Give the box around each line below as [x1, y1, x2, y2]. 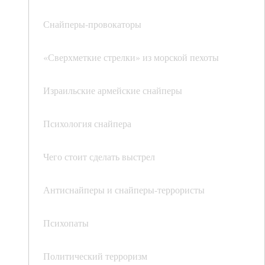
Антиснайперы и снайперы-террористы [43, 183, 205, 196]
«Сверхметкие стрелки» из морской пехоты [43, 51, 219, 64]
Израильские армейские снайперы [43, 84, 182, 97]
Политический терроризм [43, 250, 147, 263]
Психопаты [43, 216, 89, 230]
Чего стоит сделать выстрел [43, 150, 155, 163]
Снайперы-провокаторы [43, 18, 141, 31]
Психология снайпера [43, 117, 131, 130]
